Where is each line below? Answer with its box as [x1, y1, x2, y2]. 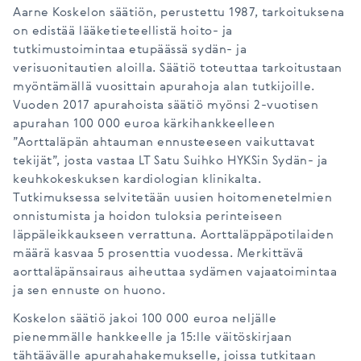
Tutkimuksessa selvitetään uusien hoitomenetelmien [13, 193, 333, 204]
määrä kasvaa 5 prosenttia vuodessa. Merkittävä [13, 248, 304, 259]
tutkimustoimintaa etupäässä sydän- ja [13, 44, 247, 56]
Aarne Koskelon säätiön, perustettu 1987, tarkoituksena [13, 7, 345, 19]
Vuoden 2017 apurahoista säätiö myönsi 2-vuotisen [13, 100, 319, 111]
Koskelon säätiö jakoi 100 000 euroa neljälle [13, 313, 277, 325]
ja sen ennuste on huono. [13, 285, 166, 297]
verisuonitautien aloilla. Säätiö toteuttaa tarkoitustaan [13, 63, 342, 74]
